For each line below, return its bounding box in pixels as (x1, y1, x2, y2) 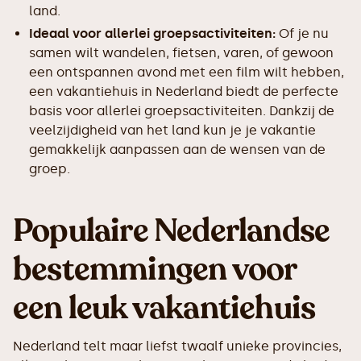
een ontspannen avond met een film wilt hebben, (29, 64, 344, 81)
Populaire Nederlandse (13, 209, 330, 253)
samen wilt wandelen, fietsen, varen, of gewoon (29, 45, 334, 61)
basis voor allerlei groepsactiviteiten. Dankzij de (29, 103, 334, 119)
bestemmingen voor (13, 247, 297, 292)
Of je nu (276, 26, 329, 42)
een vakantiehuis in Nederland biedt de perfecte (29, 84, 338, 100)
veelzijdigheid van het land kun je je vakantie (29, 122, 316, 139)
